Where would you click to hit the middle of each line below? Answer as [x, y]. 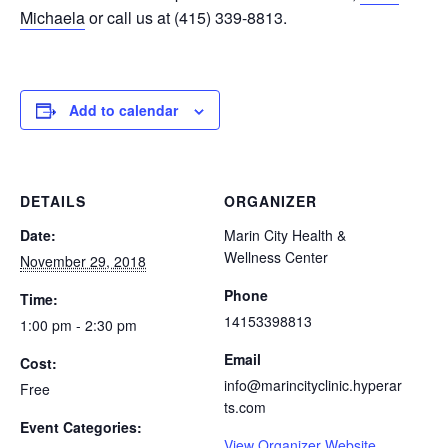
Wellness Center [276, 257]
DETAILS [53, 201]
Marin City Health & [285, 235]
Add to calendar [123, 110]
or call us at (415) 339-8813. [186, 18]
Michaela [52, 18]
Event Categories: [81, 427]
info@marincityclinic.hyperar [313, 385]
